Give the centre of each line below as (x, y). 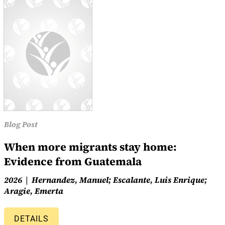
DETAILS (31, 218)
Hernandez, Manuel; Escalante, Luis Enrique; (119, 180)
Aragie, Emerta (34, 191)
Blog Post (21, 124)
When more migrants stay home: (90, 147)
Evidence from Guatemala (73, 161)
